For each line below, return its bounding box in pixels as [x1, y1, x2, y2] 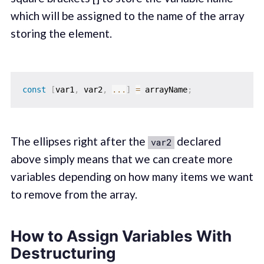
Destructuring [10, 244, 115, 263]
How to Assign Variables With [10, 227, 232, 246]
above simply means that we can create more [10, 151, 233, 166]
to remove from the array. [10, 187, 137, 201]
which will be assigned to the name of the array [10, 9, 245, 23]
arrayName [140, 84, 187, 94]
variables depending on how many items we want [10, 169, 253, 183]
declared [174, 134, 221, 148]
